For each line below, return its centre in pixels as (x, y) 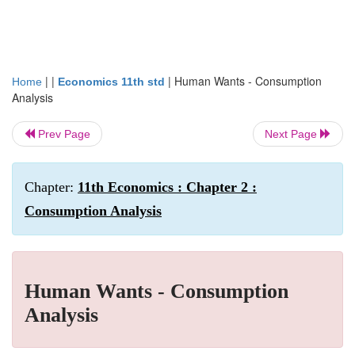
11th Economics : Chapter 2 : (167, 187)
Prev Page (63, 134)
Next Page (292, 134)
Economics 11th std (111, 82)
